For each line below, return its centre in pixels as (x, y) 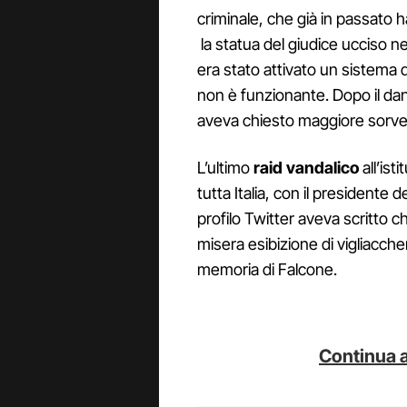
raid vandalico (306, 168)
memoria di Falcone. (267, 270)
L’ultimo (225, 168)
